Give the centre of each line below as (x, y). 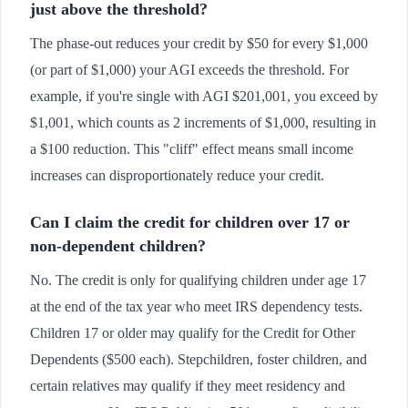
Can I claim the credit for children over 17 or (190, 223)
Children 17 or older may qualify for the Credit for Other (193, 333)
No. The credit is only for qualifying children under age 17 (198, 280)
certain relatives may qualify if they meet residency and (188, 386)
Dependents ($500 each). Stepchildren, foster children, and (199, 360)
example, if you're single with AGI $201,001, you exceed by (204, 97)
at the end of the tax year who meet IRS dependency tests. (196, 307)
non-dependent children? (118, 246)
